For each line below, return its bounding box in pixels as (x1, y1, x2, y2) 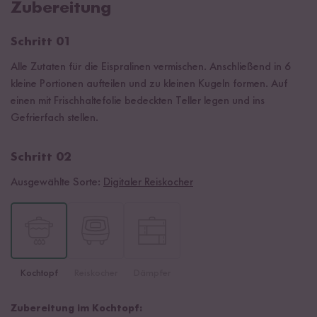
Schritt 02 (11, 150, 71, 163)
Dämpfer (134, 267, 171, 278)
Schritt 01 (11, 35, 71, 48)
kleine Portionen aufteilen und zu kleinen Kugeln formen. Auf (11, 78, 287, 90)
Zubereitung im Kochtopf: (11, 303, 142, 313)
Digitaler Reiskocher (103, 176, 193, 188)
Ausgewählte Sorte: (11, 176, 100, 188)
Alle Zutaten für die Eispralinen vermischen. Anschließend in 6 (11, 61, 291, 73)
